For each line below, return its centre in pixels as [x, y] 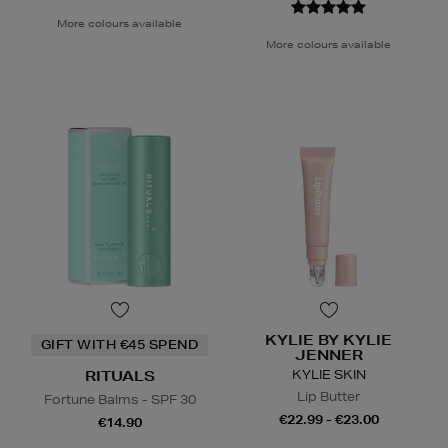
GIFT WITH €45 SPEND [119, 345]
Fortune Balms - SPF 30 [119, 400]
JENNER [328, 355]
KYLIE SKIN [328, 375]
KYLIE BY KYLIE [328, 340]
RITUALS [119, 376]
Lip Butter [328, 397]
